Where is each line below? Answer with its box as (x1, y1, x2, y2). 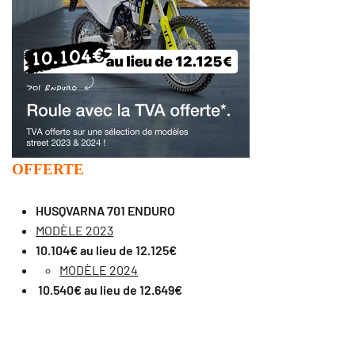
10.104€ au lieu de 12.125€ (36, 242, 177, 258)
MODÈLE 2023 (36, 222, 113, 238)
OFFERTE (12, 160, 84, 177)
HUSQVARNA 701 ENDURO (36, 202, 175, 218)
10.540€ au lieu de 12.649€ (36, 281, 185, 297)
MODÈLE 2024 (59, 261, 138, 277)
